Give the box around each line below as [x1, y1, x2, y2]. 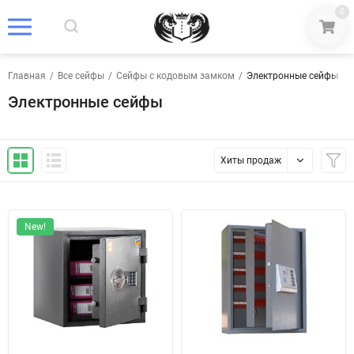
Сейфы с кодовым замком [116, 70, 235, 81]
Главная [8, 70, 46, 81]
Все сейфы [58, 70, 104, 81]
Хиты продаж [220, 155, 281, 166]
